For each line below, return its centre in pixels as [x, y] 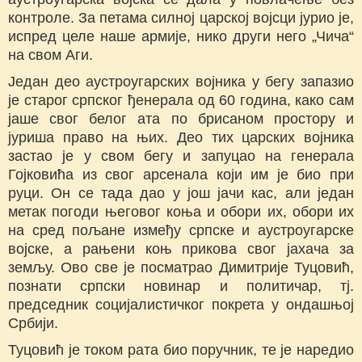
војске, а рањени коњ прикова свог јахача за [181, 249]
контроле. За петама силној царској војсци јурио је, [181, 18]
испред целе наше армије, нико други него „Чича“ [181, 37]
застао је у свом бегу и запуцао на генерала [181, 156]
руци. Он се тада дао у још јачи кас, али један [181, 194]
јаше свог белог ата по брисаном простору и [181, 119]
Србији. [33, 324]
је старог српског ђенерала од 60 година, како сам [181, 101]
